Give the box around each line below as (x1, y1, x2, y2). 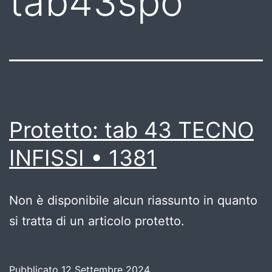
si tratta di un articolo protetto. (9, 213, 185, 228)
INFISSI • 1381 (9, 144, 157, 171)
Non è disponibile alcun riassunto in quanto (9, 192, 257, 208)
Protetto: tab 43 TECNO (9, 116, 254, 143)
